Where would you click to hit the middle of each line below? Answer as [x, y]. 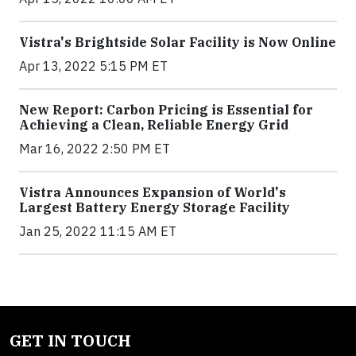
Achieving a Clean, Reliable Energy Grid [154, 125]
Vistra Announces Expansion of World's [153, 192]
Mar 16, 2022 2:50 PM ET [95, 149]
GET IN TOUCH [70, 341]
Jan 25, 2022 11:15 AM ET [98, 231]
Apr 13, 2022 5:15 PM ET [93, 66]
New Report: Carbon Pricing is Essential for [166, 110]
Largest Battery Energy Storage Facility [155, 207]
